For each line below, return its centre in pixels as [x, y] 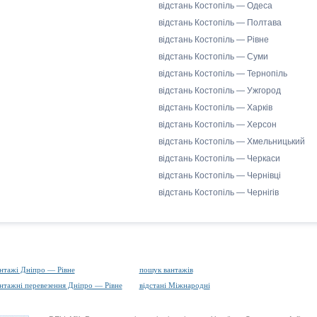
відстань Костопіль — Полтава [220, 23]
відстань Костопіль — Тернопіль [223, 74]
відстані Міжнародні [174, 285]
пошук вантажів [166, 270]
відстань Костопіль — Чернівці [220, 175]
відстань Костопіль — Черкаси [219, 158]
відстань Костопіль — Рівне [214, 40]
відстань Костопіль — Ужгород [220, 91]
